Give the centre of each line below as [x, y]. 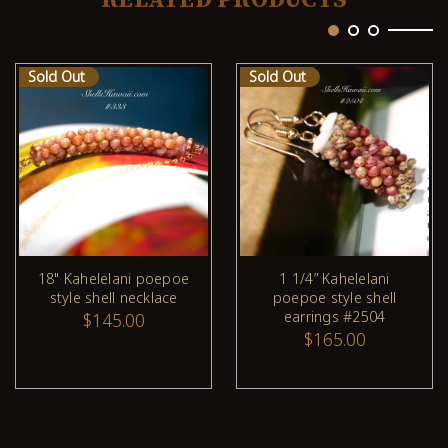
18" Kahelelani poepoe [113, 277]
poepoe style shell [334, 296]
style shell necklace [113, 296]
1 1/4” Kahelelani [334, 277]
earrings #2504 [334, 315]
